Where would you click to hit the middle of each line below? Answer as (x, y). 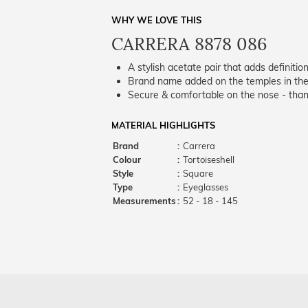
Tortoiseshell (209, 159)
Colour (127, 159)
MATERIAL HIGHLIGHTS (163, 125)
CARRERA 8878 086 (189, 44)
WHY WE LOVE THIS (156, 20)
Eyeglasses (205, 187)
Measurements (144, 201)
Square (197, 173)
